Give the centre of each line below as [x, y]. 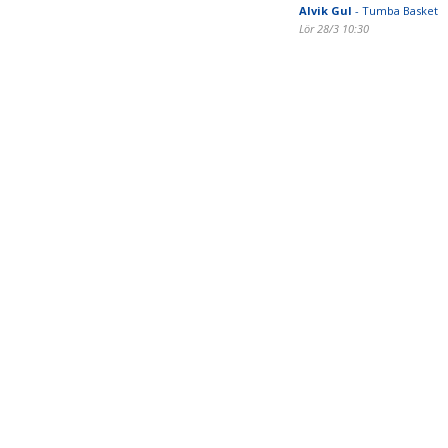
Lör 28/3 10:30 [333, 28]
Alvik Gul [325, 10]
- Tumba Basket [394, 10]
